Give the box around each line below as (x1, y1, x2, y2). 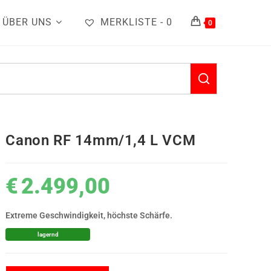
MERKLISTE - (100, 16, 163, 28)
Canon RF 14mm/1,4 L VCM (5, 132, 196, 149)
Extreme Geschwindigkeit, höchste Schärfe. (5, 211, 173, 220)
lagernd (37, 231, 59, 238)
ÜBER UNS (2, 16, 52, 28)
